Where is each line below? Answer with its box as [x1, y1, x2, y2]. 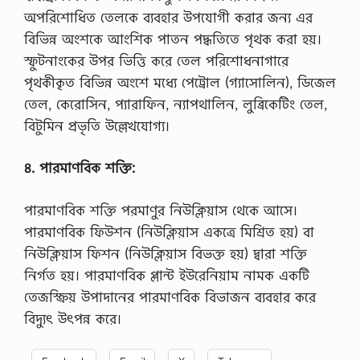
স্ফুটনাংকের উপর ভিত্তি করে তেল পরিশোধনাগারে [24, 51, 288, 70]
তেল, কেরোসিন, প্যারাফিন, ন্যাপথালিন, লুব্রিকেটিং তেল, [24, 94, 327, 113]
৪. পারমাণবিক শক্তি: [24, 158, 135, 177]
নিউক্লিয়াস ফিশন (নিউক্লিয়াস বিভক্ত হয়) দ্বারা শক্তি [24, 243, 307, 263]
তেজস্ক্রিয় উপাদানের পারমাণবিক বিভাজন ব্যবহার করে [24, 287, 316, 306]
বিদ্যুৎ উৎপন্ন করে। [24, 309, 121, 328]
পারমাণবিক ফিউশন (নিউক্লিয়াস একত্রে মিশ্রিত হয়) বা [24, 222, 314, 241]
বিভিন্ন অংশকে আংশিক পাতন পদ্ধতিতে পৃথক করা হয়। [24, 29, 321, 48]
